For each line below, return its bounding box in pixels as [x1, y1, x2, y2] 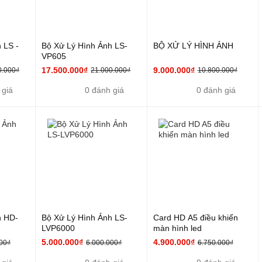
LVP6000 [42, 223, 75, 233]
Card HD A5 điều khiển [153, 213, 238, 223]
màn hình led [153, 223, 202, 233]
